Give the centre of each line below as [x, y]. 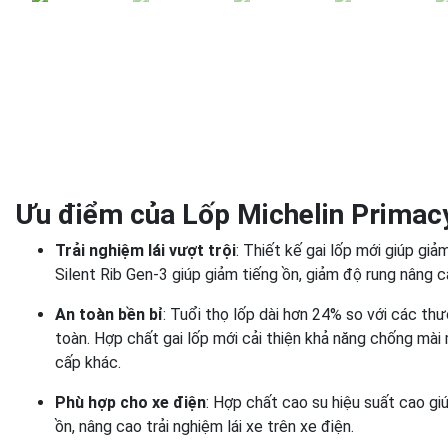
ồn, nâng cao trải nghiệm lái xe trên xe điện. [204, 426]
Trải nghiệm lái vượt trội [145, 250]
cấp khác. [88, 362]
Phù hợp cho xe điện [130, 402]
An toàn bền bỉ [109, 314]
